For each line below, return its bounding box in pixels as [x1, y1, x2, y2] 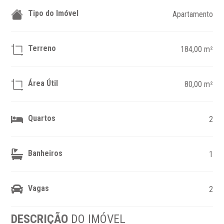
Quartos [28, 113, 56, 123]
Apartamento [172, 9, 213, 19]
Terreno [28, 43, 56, 53]
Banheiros [28, 148, 63, 158]
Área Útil [28, 78, 58, 88]
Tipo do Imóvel [28, 8, 79, 18]
